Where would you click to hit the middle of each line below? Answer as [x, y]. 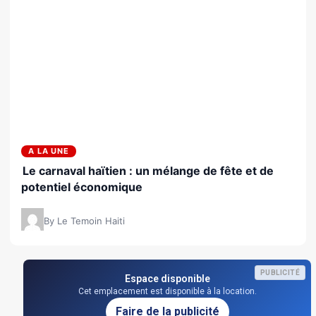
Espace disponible [167, 278]
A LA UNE [49, 151]
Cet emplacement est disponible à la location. [167, 291]
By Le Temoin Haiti [84, 220]
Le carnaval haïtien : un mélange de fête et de [148, 170]
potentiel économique [82, 187]
